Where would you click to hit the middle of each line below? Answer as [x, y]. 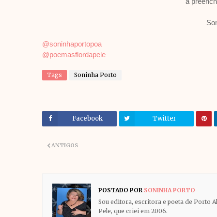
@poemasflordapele [74, 54]
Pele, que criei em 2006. [133, 211]
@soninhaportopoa [72, 44]
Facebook [87, 118]
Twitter [164, 118]
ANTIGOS [65, 145]
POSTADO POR [120, 190]
